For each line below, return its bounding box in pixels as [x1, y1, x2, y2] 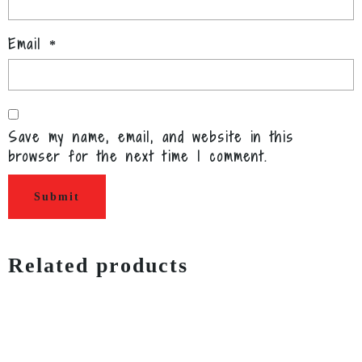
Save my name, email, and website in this [8, 127, 294, 146]
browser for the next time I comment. [8, 146, 267, 166]
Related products [8, 253, 188, 277]
